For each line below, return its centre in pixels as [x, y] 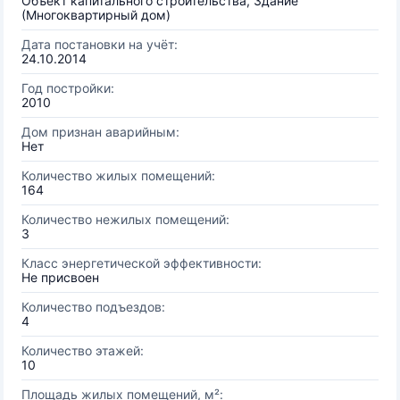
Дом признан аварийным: [100, 132]
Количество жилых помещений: [118, 175]
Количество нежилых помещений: [125, 219]
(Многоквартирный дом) [96, 15]
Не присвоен [60, 277]
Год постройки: [68, 88]
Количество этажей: [83, 350]
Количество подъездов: [93, 307]
